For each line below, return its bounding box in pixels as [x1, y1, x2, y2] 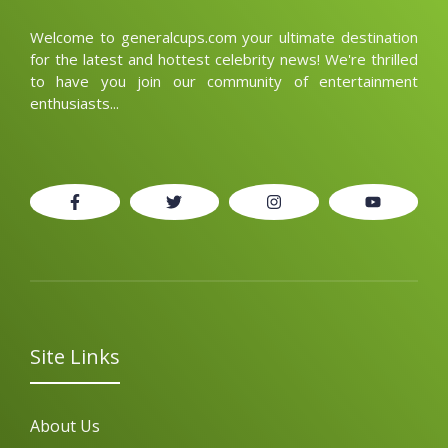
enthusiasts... [30, 92, 119, 113]
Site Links [30, 342, 120, 370]
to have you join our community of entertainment [30, 70, 418, 91]
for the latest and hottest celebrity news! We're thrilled [30, 48, 418, 69]
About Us [30, 414, 100, 437]
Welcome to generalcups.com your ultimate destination [30, 26, 418, 47]
